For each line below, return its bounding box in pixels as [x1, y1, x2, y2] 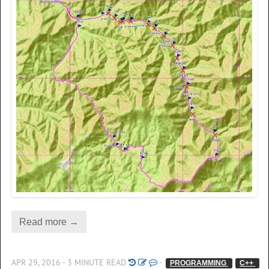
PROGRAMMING [169, 259, 228, 267]
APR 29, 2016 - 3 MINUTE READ [11, 256, 128, 268]
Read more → [19, 216, 79, 227]
